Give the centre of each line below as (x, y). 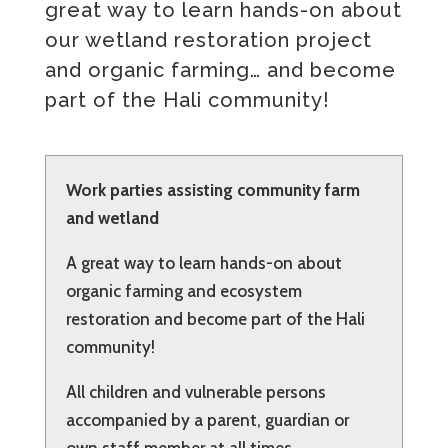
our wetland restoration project (208, 40)
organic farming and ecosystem (183, 291)
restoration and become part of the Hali (215, 319)
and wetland (112, 218)
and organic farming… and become (220, 70)
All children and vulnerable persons (195, 392)
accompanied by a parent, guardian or (207, 420)
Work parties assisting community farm (212, 190)
